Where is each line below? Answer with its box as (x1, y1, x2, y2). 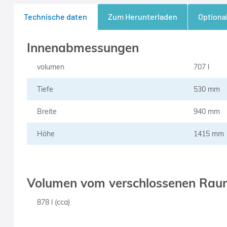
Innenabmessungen (26, 40, 139, 55)
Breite (36, 107, 57, 116)
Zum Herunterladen (107, 12, 177, 21)
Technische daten (23, 12, 87, 21)
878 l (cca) (36, 198, 70, 207)
